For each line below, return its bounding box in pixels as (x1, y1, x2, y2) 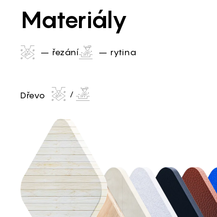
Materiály (20, 5, 128, 33)
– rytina (99, 47, 136, 58)
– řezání (41, 47, 78, 58)
